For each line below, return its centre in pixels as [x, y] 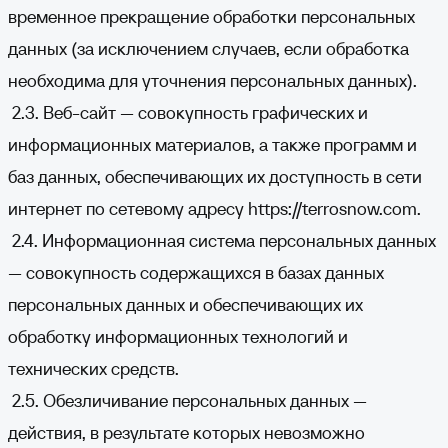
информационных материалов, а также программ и [212, 144]
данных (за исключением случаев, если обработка [208, 48]
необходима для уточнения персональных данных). [212, 80]
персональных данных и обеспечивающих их [185, 304]
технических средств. [93, 368]
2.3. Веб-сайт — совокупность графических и [188, 112]
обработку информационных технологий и [178, 336]
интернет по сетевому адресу [126, 208]
